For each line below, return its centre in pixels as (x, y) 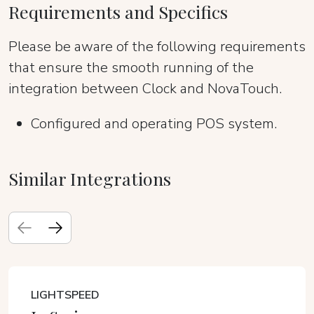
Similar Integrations (90, 178)
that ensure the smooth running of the (131, 68)
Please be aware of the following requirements (157, 47)
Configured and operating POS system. (154, 124)
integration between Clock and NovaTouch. (145, 89)
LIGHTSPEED (65, 295)
